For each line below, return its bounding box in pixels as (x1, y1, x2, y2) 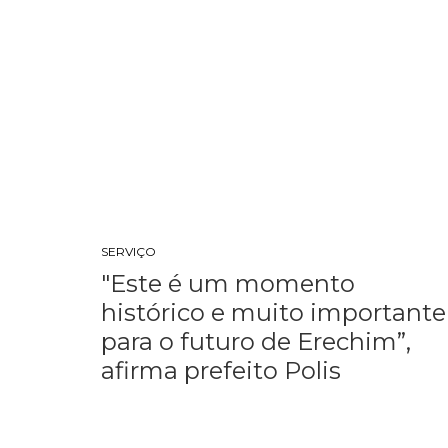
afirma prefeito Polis (101, 356, 342, 385)
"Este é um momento (101, 269, 356, 298)
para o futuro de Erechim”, (101, 327, 412, 356)
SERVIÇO (101, 244, 157, 259)
